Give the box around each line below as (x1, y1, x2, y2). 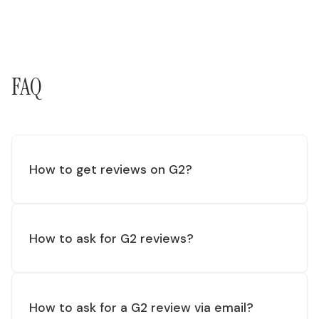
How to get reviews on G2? (29, 161, 192, 177)
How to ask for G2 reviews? (29, 230, 194, 246)
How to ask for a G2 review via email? (29, 299, 253, 315)
